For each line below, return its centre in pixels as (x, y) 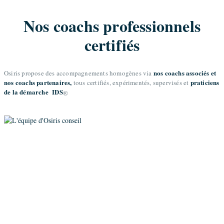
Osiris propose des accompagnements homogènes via (79, 73)
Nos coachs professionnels (112, 26)
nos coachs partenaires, (38, 82)
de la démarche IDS (33, 91)
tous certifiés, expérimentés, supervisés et (131, 82)
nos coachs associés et (185, 72)
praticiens (205, 82)
